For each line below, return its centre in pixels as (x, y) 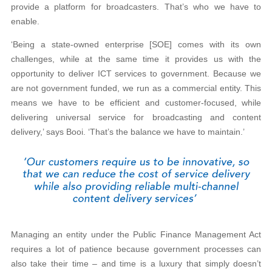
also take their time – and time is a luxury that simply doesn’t (136, 263)
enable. (25, 22)
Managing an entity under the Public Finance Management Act (136, 234)
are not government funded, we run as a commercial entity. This (136, 88)
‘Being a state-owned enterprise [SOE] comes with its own (136, 45)
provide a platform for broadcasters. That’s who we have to (136, 7)
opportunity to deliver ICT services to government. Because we (136, 74)
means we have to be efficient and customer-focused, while (136, 103)
